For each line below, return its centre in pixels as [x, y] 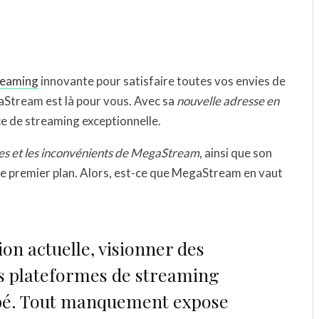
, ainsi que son [236, 153]
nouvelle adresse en [228, 101]
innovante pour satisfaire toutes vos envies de [162, 81]
